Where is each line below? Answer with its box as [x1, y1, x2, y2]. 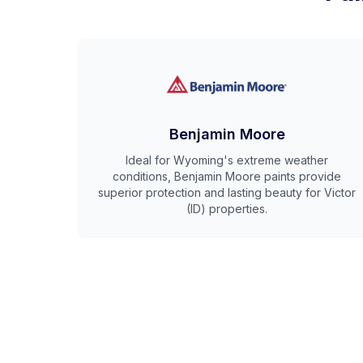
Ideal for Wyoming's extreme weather [126, 153, 328, 167]
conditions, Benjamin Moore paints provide [113, 169, 341, 183]
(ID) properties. [186, 202, 267, 216]
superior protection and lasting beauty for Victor [98, 186, 356, 199]
